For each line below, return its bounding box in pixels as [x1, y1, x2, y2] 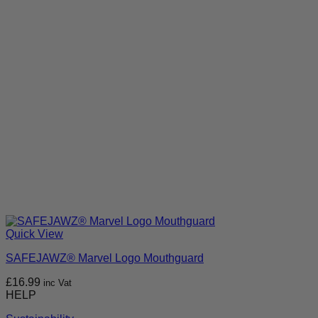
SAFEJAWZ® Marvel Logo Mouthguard [6, 252, 204, 265]
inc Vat [43, 278, 72, 289]
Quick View [6, 228, 63, 241]
